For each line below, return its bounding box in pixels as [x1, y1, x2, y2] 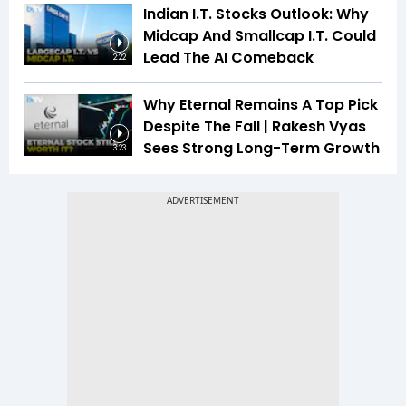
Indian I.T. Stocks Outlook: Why [143, 4, 369, 25]
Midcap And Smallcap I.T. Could [143, 25, 376, 47]
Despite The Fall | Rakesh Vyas [143, 116, 366, 138]
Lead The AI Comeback [143, 47, 314, 69]
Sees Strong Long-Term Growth [143, 138, 380, 159]
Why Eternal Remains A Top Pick [143, 94, 378, 116]
